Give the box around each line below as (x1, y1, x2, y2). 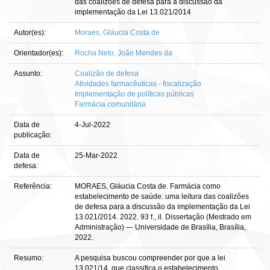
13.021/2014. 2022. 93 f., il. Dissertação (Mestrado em (75, 213, 251, 221)
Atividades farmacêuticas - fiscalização (75, 80, 201, 88)
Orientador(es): (14, 49, 65, 57)
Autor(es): (14, 28, 48, 37)
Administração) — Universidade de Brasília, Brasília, (75, 223, 246, 231)
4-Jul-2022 (75, 121, 110, 129)
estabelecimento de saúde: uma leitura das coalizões (75, 192, 249, 201)
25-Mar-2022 (75, 151, 118, 160)
